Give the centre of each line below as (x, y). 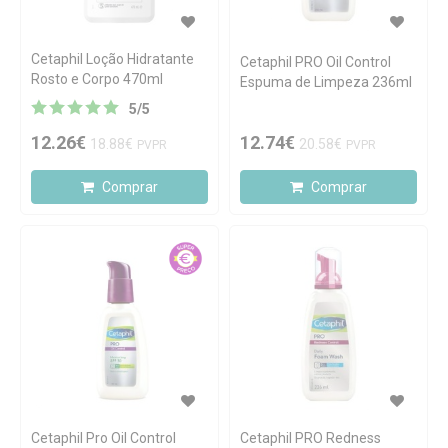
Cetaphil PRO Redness (310, 438)
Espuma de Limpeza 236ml (326, 82)
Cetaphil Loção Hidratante (112, 59)
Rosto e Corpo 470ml (97, 79)
